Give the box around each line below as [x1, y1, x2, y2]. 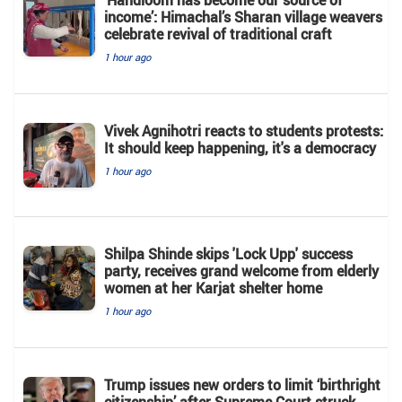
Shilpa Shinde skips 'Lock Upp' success [104, 243, 353, 264]
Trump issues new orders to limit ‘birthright [104, 374, 380, 395]
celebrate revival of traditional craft [104, 23, 332, 44]
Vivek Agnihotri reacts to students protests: [104, 120, 383, 141]
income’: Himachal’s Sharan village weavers [104, 6, 382, 27]
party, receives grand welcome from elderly [104, 260, 379, 281]
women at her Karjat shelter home [104, 277, 322, 298]
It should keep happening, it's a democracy [104, 137, 376, 158]
